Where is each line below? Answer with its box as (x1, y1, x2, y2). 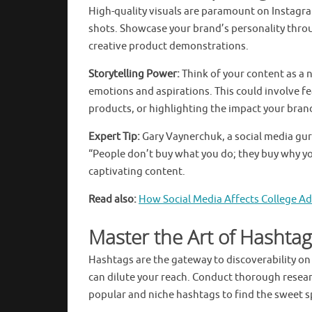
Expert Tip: (88, 130, 140, 143)
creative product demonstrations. (88, 39, 249, 53)
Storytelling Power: (88, 67, 180, 81)
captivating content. (88, 164, 185, 178)
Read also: (88, 192, 139, 206)
